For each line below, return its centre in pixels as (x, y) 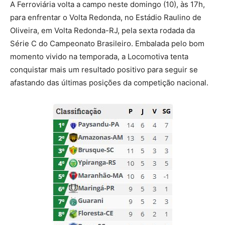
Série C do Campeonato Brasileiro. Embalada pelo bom (107, 43)
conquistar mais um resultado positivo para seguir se (104, 69)
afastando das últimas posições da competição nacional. (109, 82)
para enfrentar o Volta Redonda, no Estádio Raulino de (106, 17)
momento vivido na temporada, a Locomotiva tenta (99, 56)
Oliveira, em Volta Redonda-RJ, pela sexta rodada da (102, 30)
